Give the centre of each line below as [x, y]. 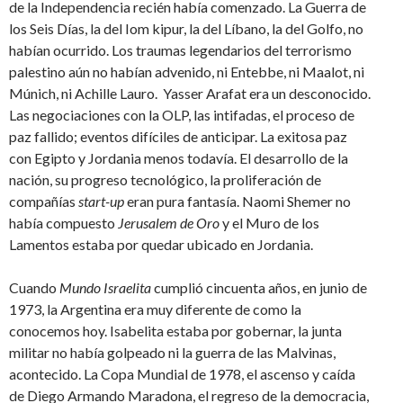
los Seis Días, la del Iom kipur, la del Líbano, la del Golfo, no [186, 28]
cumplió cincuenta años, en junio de [259, 287]
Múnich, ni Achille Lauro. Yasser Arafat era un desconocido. [190, 93]
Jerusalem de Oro [169, 222]
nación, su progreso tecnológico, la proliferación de [165, 179]
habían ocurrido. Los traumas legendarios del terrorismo [180, 49]
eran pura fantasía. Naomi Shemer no [237, 201]
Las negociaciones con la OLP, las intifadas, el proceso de [182, 114]
